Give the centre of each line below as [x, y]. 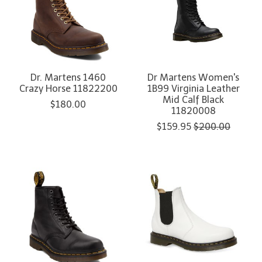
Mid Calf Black [194, 99]
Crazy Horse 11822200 [68, 88]
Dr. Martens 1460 [68, 77]
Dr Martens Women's [194, 77]
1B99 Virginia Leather [193, 88]
